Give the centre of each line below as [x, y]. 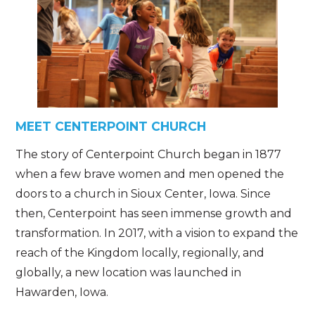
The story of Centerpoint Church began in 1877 [149, 154]
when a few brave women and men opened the [150, 174]
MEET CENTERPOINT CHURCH [111, 126]
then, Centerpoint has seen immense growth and [154, 213]
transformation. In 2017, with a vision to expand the [157, 233]
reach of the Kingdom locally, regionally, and [140, 252]
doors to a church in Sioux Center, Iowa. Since [143, 193]
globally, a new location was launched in [129, 272]
